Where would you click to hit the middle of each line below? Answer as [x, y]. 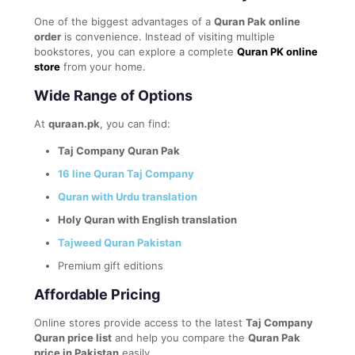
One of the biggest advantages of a [124, 21]
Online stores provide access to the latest [140, 322]
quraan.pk [74, 123]
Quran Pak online [257, 21]
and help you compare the [180, 337]
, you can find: [135, 123]
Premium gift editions [111, 265]
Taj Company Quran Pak [119, 150]
